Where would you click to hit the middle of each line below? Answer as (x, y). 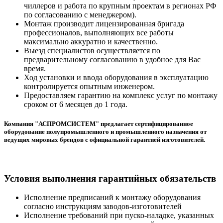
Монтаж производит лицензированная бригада (104, 23)
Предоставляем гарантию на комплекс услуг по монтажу (121, 95)
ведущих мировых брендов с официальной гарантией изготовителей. (105, 139)
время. (35, 68)
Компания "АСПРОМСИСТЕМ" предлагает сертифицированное (99, 123)
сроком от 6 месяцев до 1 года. (76, 104)
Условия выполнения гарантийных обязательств (110, 178)
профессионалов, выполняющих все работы (99, 32)
